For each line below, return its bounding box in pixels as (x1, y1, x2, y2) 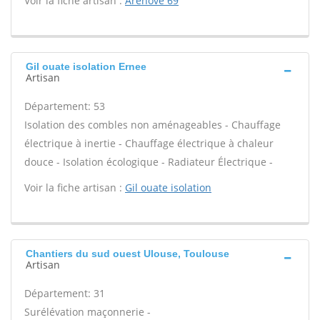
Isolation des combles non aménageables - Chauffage (24, 118, 281, 131)
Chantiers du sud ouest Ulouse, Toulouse (26, 248, 229, 259)
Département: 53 (24, 99, 105, 113)
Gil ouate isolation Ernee (26, 61, 146, 72)
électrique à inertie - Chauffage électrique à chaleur (24, 136, 274, 150)
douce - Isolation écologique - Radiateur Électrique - (24, 155, 273, 169)
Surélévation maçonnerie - (24, 305, 151, 319)
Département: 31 (24, 286, 105, 300)
